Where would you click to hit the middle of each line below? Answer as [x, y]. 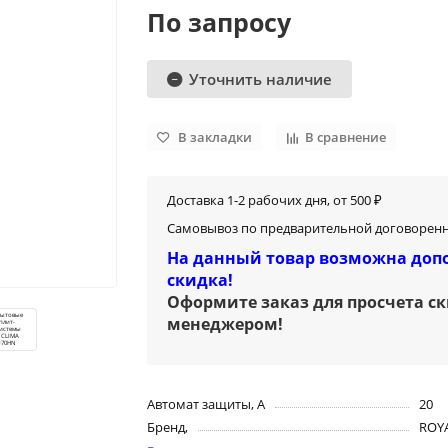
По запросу [219, 22]
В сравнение [346, 137]
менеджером [223, 324]
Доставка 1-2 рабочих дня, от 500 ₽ [275, 200]
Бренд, [168, 427]
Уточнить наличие [261, 79]
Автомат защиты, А [206, 404]
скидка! [200, 280]
